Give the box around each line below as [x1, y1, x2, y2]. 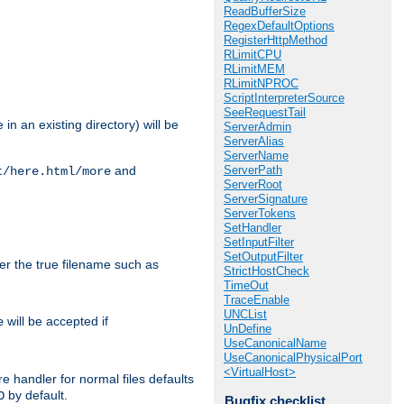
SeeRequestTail [224, 106, 306, 119]
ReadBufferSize [224, 5, 306, 18]
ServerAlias [224, 134, 284, 148]
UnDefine [224, 322, 271, 335]
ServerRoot [224, 178, 282, 191]
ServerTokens [224, 207, 296, 220]
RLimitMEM [224, 62, 285, 76]
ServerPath [224, 163, 282, 177]
